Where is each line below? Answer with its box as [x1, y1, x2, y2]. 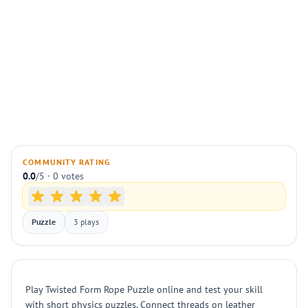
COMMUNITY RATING [23, 157, 111, 167]
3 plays [74, 217, 99, 227]
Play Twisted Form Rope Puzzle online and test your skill [25, 283, 263, 296]
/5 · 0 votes [36, 170, 84, 182]
